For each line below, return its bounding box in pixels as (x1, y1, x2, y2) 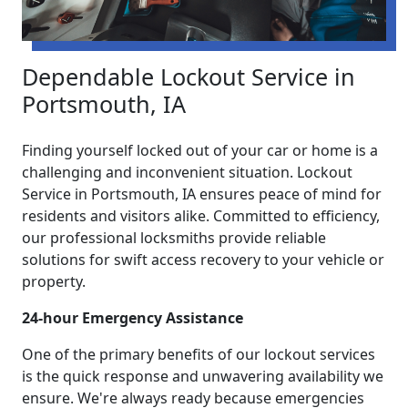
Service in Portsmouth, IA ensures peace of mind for (22, 184, 382, 205)
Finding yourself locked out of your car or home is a (22, 140, 378, 161)
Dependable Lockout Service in (22, 61, 355, 93)
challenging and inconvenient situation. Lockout (22, 162, 352, 183)
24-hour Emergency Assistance (22, 308, 243, 329)
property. (22, 271, 86, 292)
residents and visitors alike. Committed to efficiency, (22, 206, 380, 227)
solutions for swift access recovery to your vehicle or (22, 250, 384, 270)
